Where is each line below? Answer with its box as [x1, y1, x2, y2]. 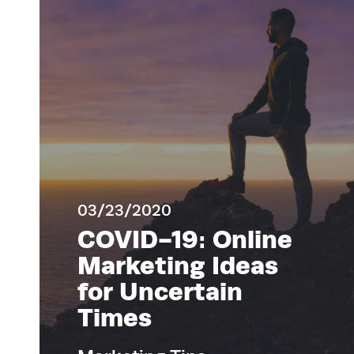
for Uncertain [77, 277, 243, 307]
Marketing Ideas [77, 250, 278, 281]
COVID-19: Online [77, 224, 292, 254]
